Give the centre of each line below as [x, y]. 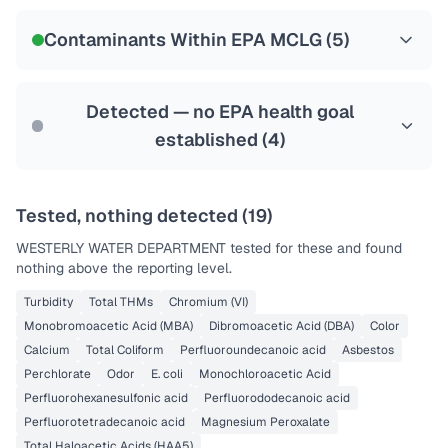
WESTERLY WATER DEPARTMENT [121, 248]
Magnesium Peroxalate [265, 422]
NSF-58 [149, 19]
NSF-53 [74, 19]
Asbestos [368, 350]
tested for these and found [314, 248]
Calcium [47, 350]
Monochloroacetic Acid [265, 374]
